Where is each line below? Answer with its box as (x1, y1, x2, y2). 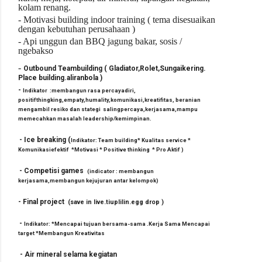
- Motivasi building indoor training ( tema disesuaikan (18, 14, 215, 25)
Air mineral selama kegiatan (25, 250, 117, 258)
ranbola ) (74, 73, 155, 82)
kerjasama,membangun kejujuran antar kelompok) (18, 177, 158, 184)
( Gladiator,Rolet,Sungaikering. (104, 64, 206, 73)
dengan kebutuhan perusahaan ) (18, 23, 135, 34)
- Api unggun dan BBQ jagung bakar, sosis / (18, 36, 182, 46)
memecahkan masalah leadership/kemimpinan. (18, 115, 216, 122)
